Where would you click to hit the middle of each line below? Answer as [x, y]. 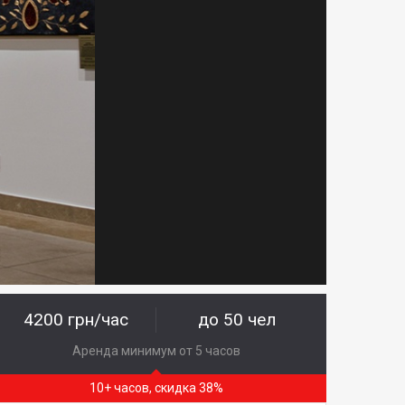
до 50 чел [237, 320]
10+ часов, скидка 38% [157, 388]
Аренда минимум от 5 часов [157, 351]
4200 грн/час [76, 320]
